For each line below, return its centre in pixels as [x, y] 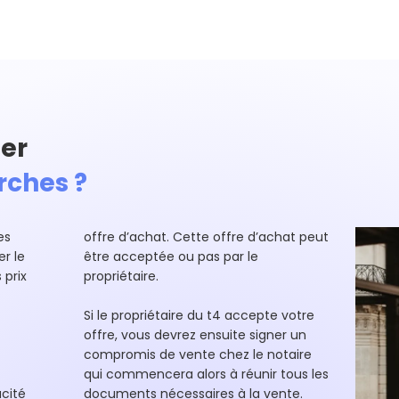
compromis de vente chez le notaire [197, 354]
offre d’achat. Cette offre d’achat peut [206, 237]
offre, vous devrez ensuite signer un [195, 335]
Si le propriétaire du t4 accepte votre [199, 315]
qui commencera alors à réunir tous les [206, 374]
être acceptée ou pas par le [171, 256]
